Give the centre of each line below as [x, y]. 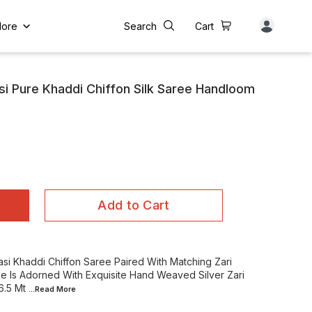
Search [140, 26]
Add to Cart [134, 205]
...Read [42, 289]
